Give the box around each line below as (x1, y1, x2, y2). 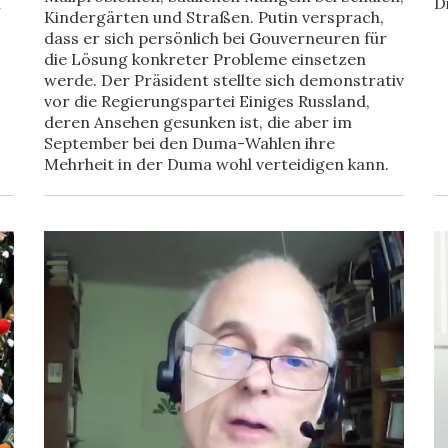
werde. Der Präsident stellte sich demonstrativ (44, 70, 404, 90)
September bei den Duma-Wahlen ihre (44, 133, 335, 153)
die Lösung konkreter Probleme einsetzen (44, 49, 366, 69)
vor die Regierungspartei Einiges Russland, (44, 91, 370, 111)
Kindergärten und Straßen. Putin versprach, (44, 7, 384, 27)
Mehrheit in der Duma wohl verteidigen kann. (44, 154, 389, 174)
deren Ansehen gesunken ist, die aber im (44, 112, 352, 132)
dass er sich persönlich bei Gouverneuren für (44, 28, 387, 48)
